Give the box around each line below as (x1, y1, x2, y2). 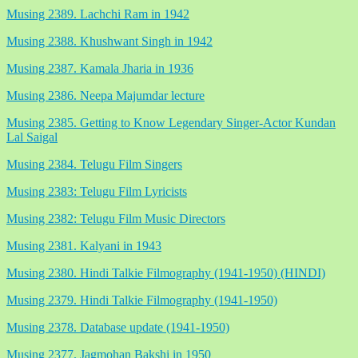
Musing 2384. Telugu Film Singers (6, 157, 182, 171)
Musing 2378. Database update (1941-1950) (6, 320, 229, 334)
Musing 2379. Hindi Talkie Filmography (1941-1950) (6, 292, 277, 307)
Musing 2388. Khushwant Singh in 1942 (6, 34, 213, 48)
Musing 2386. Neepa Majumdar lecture (6, 88, 205, 102)
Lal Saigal (6, 129, 58, 144)
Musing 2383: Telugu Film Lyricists (6, 184, 187, 198)
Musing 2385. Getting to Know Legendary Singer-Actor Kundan (6, 115, 336, 129)
